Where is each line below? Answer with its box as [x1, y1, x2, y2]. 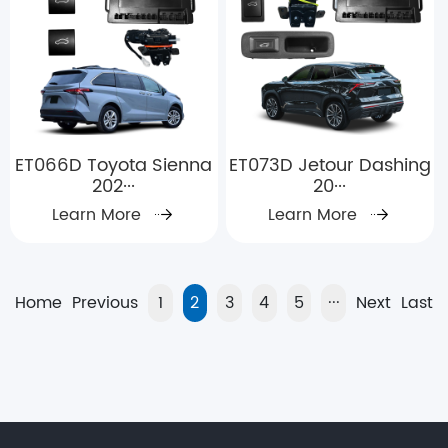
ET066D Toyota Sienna [15, 151, 213, 181]
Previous [71, 290, 138, 317]
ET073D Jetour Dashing [228, 151, 431, 181]
